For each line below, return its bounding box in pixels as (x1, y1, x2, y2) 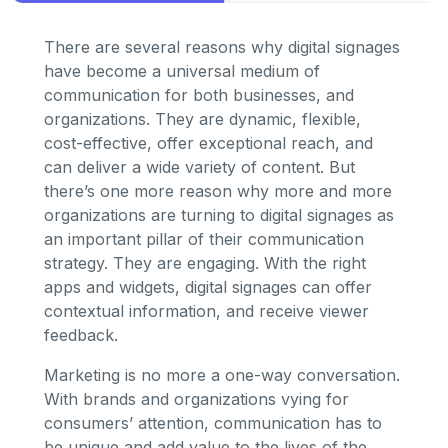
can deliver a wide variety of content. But (44, 156, 355, 177)
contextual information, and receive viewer (44, 300, 369, 321)
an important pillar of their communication (44, 228, 364, 249)
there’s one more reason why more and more (44, 180, 392, 201)
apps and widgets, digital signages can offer (44, 276, 372, 297)
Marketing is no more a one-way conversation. (44, 364, 400, 385)
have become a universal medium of (44, 60, 320, 81)
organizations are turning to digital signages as (44, 204, 394, 225)
